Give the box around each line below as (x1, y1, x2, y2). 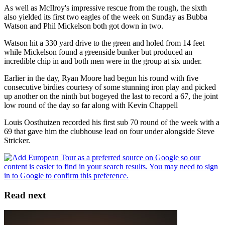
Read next (4, 189, 46, 200)
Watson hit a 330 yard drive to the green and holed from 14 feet (4, 38, 204, 47)
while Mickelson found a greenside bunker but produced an (4, 47, 192, 56)
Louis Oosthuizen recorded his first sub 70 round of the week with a (4, 118, 219, 127)
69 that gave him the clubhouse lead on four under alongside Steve (4, 127, 214, 136)
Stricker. (4, 136, 30, 145)
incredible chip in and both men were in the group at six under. (4, 56, 202, 65)
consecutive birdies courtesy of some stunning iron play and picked (4, 82, 216, 91)
